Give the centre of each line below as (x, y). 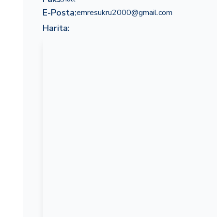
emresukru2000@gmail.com (124, 13)
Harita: (56, 28)
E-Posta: (60, 13)
